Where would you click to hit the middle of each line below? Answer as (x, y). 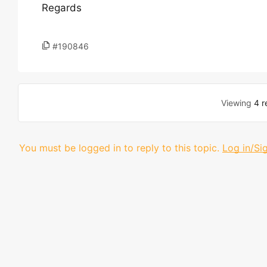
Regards (62, 8)
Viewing (238, 103)
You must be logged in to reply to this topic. (119, 148)
